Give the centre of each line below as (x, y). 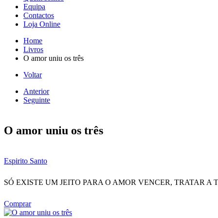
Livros (33, 49)
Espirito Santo (26, 161)
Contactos (39, 15)
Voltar (33, 75)
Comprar (18, 203)
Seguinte (37, 100)
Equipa (34, 7)
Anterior (36, 91)
